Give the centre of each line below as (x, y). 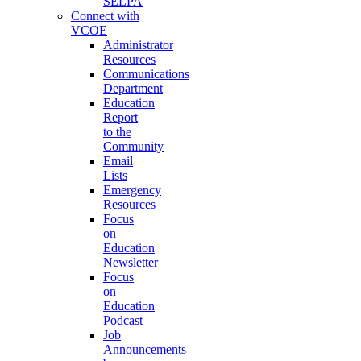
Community (133, 146)
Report (120, 117)
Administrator (138, 45)
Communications (146, 74)
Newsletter (131, 262)
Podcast (123, 320)
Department (133, 88)
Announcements (145, 349)
